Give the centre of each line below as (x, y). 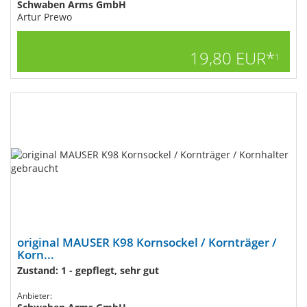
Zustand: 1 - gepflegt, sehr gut (88, 270)
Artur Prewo (45, 17)
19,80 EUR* (232, 58)
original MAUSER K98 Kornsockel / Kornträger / (147, 242)
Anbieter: (35, 296)
